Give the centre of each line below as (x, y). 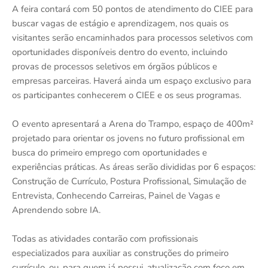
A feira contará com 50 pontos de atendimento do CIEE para (133, 9)
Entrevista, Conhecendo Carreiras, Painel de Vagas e (116, 195)
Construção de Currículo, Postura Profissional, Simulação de (129, 181)
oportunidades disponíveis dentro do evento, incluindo (120, 52)
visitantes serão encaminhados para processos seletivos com (133, 37)
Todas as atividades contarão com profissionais (105, 238)
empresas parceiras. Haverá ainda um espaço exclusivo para (132, 80)
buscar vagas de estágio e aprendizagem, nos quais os (120, 23)
